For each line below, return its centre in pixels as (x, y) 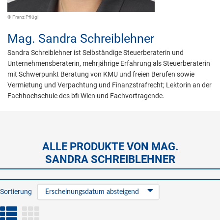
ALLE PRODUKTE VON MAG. (110, 147)
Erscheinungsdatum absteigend (92, 192)
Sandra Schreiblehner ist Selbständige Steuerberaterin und (96, 53)
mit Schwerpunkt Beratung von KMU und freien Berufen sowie (101, 74)
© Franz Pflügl (23, 17)
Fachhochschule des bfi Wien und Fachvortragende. (86, 96)
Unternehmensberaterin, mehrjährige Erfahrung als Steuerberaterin (109, 63)
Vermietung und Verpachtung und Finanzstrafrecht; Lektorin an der (110, 85)
